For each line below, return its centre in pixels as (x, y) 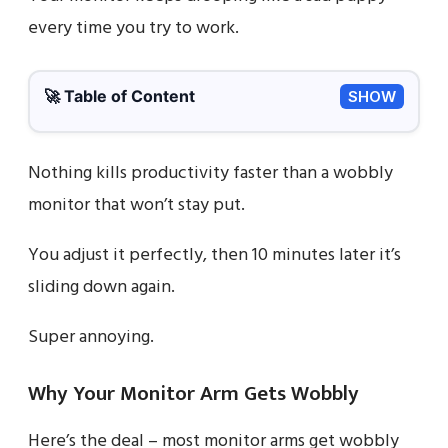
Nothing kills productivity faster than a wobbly (210, 173)
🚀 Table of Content (119, 95)
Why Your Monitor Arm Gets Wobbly (193, 393)
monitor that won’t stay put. (136, 205)
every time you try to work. (133, 28)
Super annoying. (91, 337)
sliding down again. (101, 287)
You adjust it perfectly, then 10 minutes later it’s (214, 255)
